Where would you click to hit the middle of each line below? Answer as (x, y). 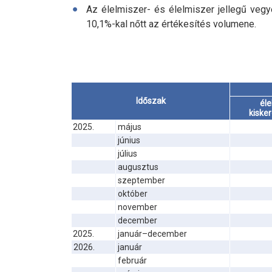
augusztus (138, 167)
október (133, 194)
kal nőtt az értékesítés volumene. (186, 24)
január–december (152, 234)
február (132, 261)
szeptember (141, 181)
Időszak (151, 101)
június (129, 141)
